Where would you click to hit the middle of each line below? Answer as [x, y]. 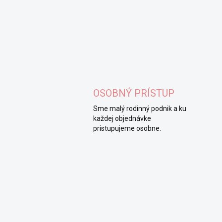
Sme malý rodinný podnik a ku [140, 109]
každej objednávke [122, 119]
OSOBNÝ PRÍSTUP [134, 93]
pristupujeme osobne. [127, 129]
